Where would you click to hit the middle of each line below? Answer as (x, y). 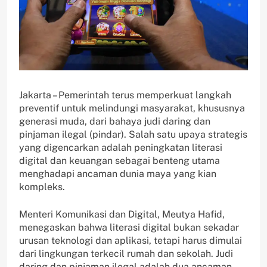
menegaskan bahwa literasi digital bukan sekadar (129, 227)
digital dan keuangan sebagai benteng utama (119, 160)
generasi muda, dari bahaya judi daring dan (115, 121)
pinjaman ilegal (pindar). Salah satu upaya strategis (133, 134)
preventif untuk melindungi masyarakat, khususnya (132, 108)
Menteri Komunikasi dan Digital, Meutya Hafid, (122, 214)
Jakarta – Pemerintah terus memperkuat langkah (125, 95)
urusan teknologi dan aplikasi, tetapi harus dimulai (131, 240)
